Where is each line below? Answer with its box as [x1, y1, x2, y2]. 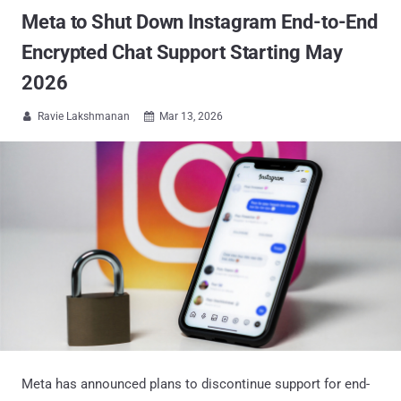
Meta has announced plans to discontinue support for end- [21, 375, 370, 392]
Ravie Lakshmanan [38, 110, 130, 123]
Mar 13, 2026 [159, 110, 223, 123]
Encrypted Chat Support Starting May [21, 41, 343, 64]
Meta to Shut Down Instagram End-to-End [21, 11, 379, 33]
